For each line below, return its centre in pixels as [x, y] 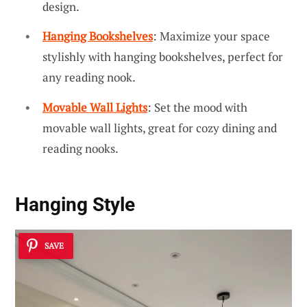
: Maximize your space [211, 36]
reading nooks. [81, 148]
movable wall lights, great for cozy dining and [160, 127]
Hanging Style [75, 205]
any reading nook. [89, 77]
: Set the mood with [197, 107]
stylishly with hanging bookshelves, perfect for [163, 57]
